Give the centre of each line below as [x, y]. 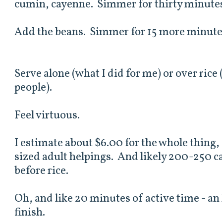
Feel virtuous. [47, 116]
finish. [30, 213]
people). [33, 88]
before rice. [42, 171]
